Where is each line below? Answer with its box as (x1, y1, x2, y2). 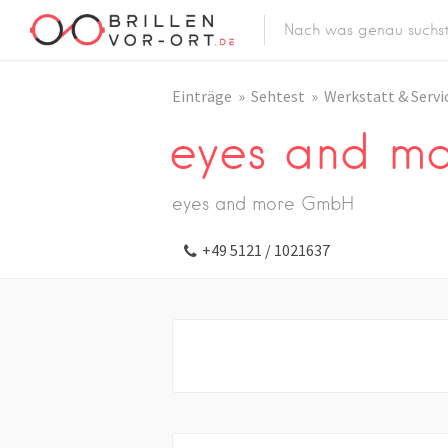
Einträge (172, 86, 232, 106)
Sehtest (251, 86, 305, 106)
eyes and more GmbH (172, 193, 354, 214)
